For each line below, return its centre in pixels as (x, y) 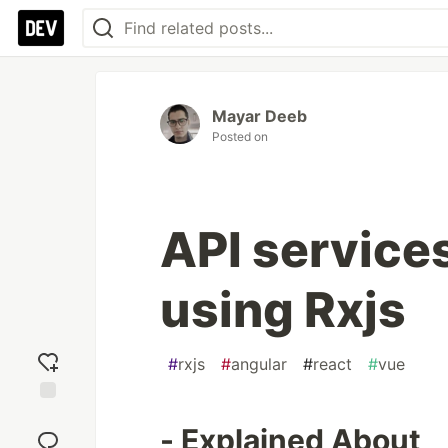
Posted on (240, 136)
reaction (48, 433)
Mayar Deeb (259, 116)
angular (259, 364)
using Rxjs (283, 309)
